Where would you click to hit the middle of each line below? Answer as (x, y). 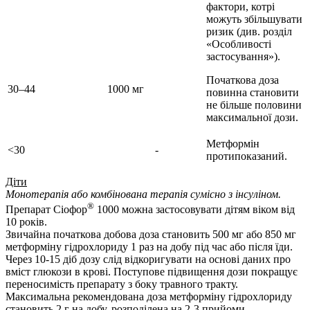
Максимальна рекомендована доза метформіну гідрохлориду (149, 297)
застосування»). (243, 57)
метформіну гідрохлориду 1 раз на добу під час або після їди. (149, 247)
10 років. (26, 222)
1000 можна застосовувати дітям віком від (194, 210)
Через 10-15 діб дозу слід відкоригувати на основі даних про (148, 259)
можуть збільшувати (254, 19)
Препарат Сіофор (46, 210)
